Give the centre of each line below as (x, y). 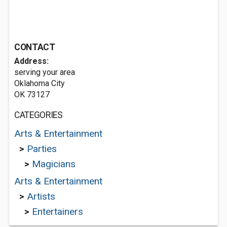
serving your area (45, 72)
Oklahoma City (40, 83)
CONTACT (35, 47)
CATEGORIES (39, 115)
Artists (41, 196)
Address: (31, 61)
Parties (42, 149)
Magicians (54, 164)
